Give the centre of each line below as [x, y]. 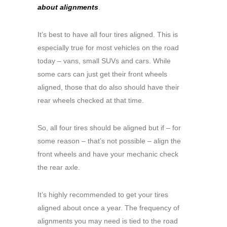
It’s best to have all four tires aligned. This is [108, 35]
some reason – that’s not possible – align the [109, 141]
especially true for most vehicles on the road [108, 48]
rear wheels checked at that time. [91, 101]
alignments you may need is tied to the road [108, 221]
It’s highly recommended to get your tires [103, 195]
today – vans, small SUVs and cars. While [104, 61]
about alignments [68, 7]
